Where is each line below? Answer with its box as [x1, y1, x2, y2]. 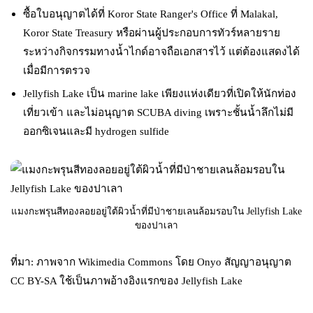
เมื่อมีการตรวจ [23, 64, 91, 77]
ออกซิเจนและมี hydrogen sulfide [23, 124, 170, 137]
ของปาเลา [135, 219, 178, 231]
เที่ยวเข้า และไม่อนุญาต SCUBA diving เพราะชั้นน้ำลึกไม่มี [23, 105, 294, 118]
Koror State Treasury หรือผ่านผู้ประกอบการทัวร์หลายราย [23, 27, 281, 39]
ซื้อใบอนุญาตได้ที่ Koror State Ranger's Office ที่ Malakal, [23, 8, 279, 20]
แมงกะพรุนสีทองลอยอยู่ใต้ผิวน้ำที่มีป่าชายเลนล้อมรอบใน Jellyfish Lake [11, 205, 302, 217]
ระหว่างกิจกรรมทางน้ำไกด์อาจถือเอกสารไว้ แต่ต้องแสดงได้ [23, 45, 300, 58]
